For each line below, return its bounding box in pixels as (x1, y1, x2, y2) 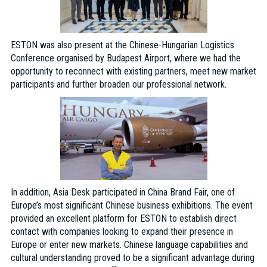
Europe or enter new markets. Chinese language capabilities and (10, 239, 248, 251)
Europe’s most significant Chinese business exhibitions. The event (10, 200, 253, 212)
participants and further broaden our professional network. (10, 79, 226, 91)
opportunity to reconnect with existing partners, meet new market (10, 66, 256, 77)
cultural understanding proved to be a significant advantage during (10, 252, 254, 264)
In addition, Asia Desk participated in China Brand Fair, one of (10, 187, 235, 198)
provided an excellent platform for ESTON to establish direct (10, 213, 237, 225)
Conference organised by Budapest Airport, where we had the (10, 52, 241, 64)
